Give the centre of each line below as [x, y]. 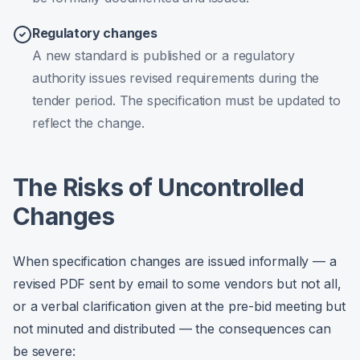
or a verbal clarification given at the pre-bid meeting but [179, 306]
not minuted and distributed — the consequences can [172, 329]
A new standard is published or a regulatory [164, 55]
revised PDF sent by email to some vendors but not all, [177, 284]
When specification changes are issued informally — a [175, 261]
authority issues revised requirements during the [176, 78]
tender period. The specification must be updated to [186, 100]
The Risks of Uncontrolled [158, 187]
